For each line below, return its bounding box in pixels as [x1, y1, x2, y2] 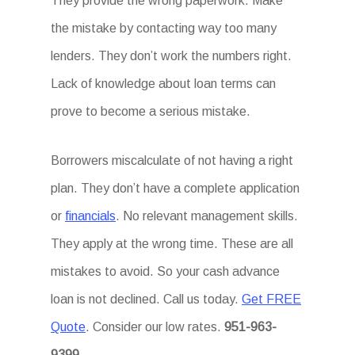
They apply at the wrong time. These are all [51, 237, 294, 250]
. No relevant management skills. [116, 209, 299, 223]
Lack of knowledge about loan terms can [51, 77, 277, 90]
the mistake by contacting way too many [51, 21, 277, 35]
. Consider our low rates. [86, 320, 225, 334]
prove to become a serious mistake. [51, 105, 251, 118]
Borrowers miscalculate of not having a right [51, 154, 294, 167]
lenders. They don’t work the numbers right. [51, 49, 292, 63]
